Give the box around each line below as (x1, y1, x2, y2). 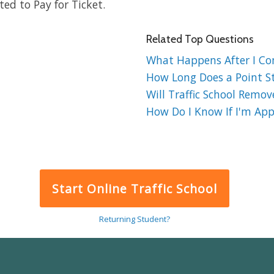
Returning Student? (98, 213, 170, 225)
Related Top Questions (146, 32, 254, 46)
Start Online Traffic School (52, 180, 217, 197)
